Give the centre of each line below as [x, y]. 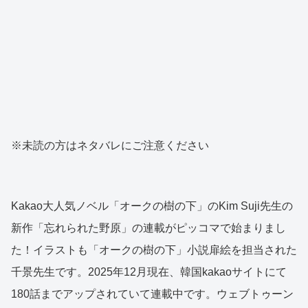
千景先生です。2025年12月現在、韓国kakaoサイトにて [149, 272]
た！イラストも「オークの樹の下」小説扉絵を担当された [154, 250]
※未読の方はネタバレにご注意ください [110, 145]
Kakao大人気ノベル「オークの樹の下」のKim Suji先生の [152, 206]
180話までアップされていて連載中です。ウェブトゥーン [152, 294]
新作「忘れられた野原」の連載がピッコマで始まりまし [148, 228]
